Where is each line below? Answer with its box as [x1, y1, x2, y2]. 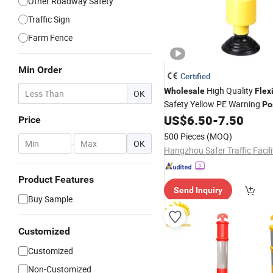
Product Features [18, 174, 94, 185]
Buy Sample [28, 193, 73, 205]
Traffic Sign [28, 13, 70, 25]
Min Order [18, 64, 62, 76]
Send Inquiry [174, 185, 222, 195]
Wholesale [164, 86, 205, 96]
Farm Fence [28, 32, 73, 43]
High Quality [205, 85, 255, 96]
